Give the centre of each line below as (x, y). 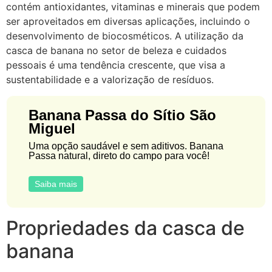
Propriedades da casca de (125, 228)
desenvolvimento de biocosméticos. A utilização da (125, 36)
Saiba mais (56, 184)
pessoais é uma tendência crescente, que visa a (116, 65)
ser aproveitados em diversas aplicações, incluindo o (128, 21)
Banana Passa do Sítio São (123, 115)
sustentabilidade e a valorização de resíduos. (110, 80)
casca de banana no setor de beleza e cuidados (116, 50)
